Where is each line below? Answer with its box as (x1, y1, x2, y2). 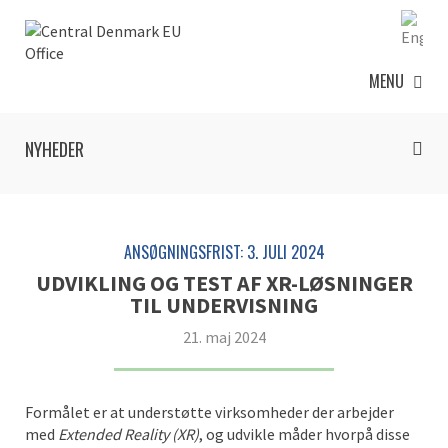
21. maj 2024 (182, 327, 266, 347)
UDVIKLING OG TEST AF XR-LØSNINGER (35, 269, 413, 297)
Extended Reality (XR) (58, 424, 199, 444)
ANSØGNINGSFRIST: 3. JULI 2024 (123, 240, 325, 264)
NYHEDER (25, 136, 84, 162)
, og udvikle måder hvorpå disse (199, 424, 410, 444)
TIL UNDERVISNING (130, 291, 318, 319)
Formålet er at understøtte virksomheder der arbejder (25, 402, 394, 422)
